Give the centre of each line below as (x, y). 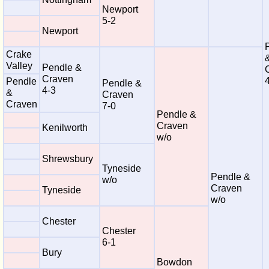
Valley (19, 66)
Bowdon (174, 262)
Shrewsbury (68, 159)
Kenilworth (65, 128)
